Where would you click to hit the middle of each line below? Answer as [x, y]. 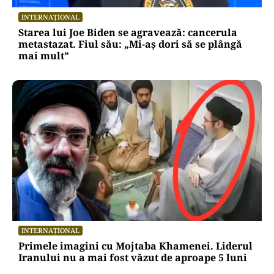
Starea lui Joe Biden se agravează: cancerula [128, 33]
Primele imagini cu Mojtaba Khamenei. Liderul [135, 246]
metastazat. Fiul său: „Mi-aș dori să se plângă [130, 44]
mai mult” [44, 56]
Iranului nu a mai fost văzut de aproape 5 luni [133, 257]
